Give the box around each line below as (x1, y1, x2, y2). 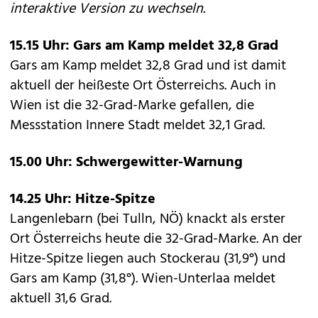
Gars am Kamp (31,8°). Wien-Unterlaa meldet (10, 268, 275, 290)
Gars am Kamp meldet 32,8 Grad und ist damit (10, 55, 286, 77)
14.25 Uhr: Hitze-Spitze (10, 188, 155, 211)
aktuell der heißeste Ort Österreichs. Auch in (10, 75, 276, 97)
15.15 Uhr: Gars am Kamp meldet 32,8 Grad (10, 35, 278, 57)
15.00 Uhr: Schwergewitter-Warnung (10, 151, 243, 174)
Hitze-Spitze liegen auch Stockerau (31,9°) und (10, 248, 285, 270)
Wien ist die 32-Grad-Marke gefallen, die (10, 94, 254, 117)
